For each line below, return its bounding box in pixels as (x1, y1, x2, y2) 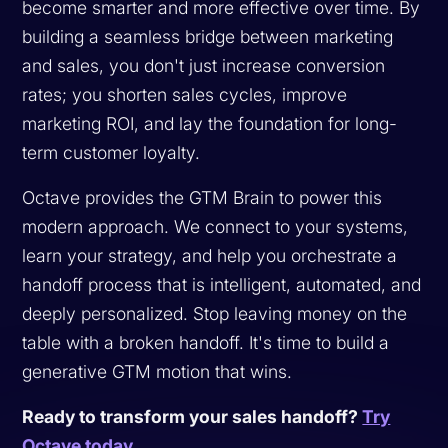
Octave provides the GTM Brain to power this (22, 186, 383, 208)
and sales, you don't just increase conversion (22, 54, 386, 76)
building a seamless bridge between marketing (22, 25, 394, 47)
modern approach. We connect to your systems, (22, 215, 409, 237)
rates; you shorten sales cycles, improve (22, 83, 348, 105)
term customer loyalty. (22, 141, 201, 163)
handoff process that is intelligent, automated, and (22, 273, 422, 295)
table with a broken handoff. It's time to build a (22, 331, 390, 353)
